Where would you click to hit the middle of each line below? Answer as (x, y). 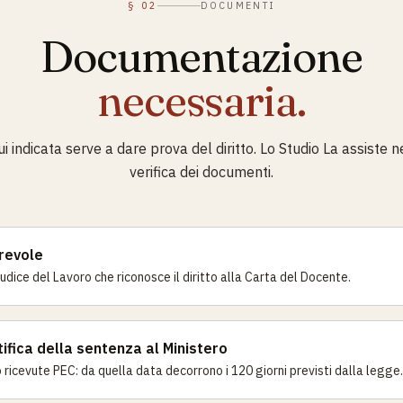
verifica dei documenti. (201, 172)
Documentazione (201, 56)
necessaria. (201, 100)
